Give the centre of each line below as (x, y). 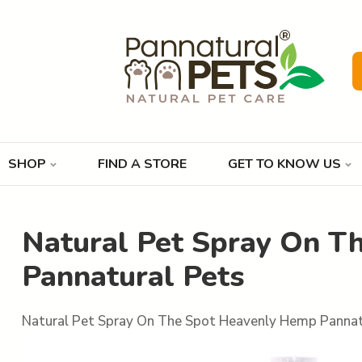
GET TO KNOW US (285, 164)
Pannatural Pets (133, 277)
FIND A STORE (143, 164)
